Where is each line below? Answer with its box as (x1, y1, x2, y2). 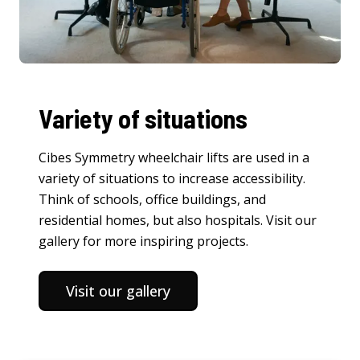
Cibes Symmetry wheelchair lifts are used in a (39, 149, 309, 167)
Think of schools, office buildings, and (39, 190, 266, 209)
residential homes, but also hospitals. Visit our (39, 211, 317, 230)
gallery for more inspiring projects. (39, 232, 248, 251)
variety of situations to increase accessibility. (39, 170, 305, 188)
